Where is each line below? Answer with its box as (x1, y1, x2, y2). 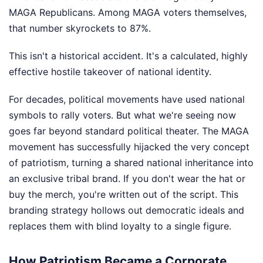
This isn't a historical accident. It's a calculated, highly (9, 50, 248, 62)
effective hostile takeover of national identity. (9, 66, 211, 78)
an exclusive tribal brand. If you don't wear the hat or (9, 173, 245, 185)
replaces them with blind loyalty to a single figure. (9, 220, 231, 232)
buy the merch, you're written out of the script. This (9, 188, 238, 201)
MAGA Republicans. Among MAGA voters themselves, (9, 6, 247, 19)
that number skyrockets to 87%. (9, 22, 151, 35)
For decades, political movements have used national (9, 93, 245, 106)
